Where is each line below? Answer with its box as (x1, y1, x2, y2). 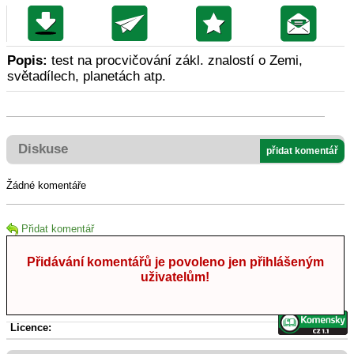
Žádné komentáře (6, 179, 86, 192)
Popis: (7, 53, 47, 69)
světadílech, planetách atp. (7, 69, 166, 85)
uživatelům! (141, 270, 210, 284)
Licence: (10, 322, 51, 334)
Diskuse (18, 141, 68, 157)
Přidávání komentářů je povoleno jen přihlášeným (26, 255, 324, 269)
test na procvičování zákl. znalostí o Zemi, (47, 53, 303, 69)
